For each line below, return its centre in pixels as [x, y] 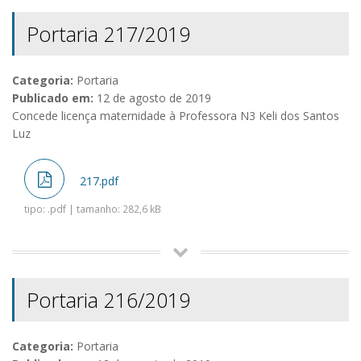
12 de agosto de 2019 [152, 98]
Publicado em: [53, 98]
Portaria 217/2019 [108, 34]
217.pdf [98, 181]
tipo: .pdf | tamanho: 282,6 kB [93, 209]
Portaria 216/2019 [108, 300]
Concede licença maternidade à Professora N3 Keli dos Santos [176, 116]
